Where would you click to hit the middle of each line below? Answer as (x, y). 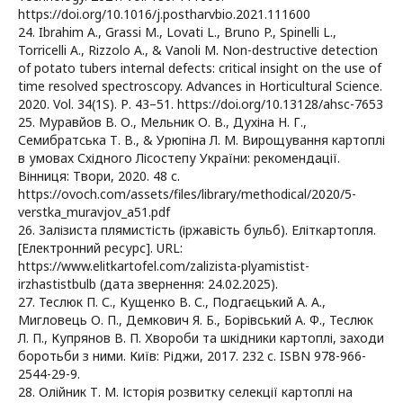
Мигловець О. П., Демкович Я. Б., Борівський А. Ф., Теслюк (196, 320)
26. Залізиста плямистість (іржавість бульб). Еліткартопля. (197, 230)
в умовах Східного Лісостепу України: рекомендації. (179, 158)
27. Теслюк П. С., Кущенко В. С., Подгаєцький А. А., (172, 302)
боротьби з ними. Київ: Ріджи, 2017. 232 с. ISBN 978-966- (192, 356)
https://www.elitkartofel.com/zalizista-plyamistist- (164, 266)
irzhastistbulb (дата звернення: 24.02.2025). (148, 284)
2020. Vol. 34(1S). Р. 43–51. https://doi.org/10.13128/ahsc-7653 (201, 104)
